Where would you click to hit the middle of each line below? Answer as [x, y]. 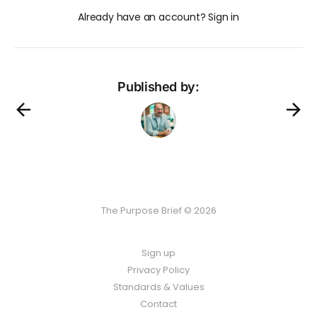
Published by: [158, 87]
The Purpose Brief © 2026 [158, 211]
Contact [158, 304]
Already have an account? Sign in [158, 17]
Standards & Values [158, 287]
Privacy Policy [158, 270]
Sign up [158, 253]
